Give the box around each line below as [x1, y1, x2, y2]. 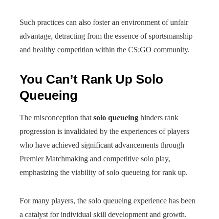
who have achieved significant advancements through [20, 141, 184, 149]
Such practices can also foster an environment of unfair [20, 18, 188, 26]
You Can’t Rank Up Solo [20, 72, 163, 87]
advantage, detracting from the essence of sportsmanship [20, 32, 193, 40]
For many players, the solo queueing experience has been [20, 197, 196, 205]
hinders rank [138, 113, 178, 122]
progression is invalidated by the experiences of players [20, 127, 189, 135]
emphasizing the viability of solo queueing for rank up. [20, 168, 188, 176]
